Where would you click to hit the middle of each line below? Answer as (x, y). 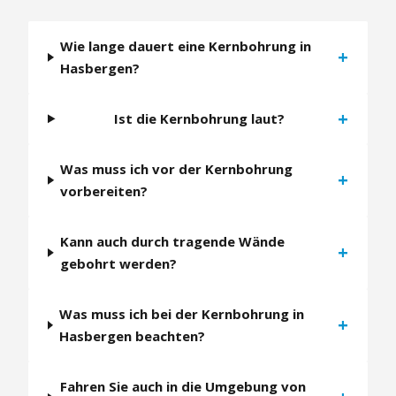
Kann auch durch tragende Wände (172, 241)
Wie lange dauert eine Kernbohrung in (186, 46)
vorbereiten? (104, 190)
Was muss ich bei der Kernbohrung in (181, 313)
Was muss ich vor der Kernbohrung (177, 168)
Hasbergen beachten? (132, 335)
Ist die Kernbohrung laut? (200, 118)
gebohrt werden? (118, 263)
